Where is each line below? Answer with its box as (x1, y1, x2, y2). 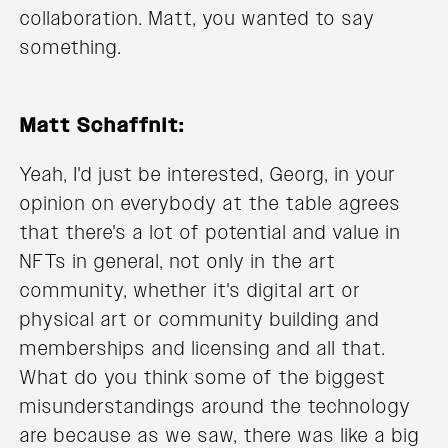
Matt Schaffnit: (20, 112, 185, 139)
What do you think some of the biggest (20, 364, 386, 391)
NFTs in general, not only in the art (20, 248, 336, 275)
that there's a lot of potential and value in (20, 219, 401, 246)
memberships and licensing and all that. (20, 335, 386, 362)
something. (20, 34, 122, 61)
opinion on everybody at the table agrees (20, 190, 401, 217)
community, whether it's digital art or (20, 277, 361, 304)
